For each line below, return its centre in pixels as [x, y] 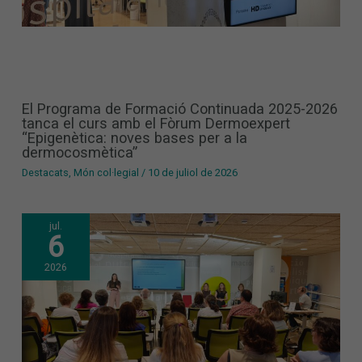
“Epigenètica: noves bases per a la [135, 137]
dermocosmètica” [80, 152]
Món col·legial [107, 173]
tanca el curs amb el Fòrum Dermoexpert [156, 123]
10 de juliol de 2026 [193, 173]
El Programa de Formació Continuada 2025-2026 [180, 108]
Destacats [46, 173]
